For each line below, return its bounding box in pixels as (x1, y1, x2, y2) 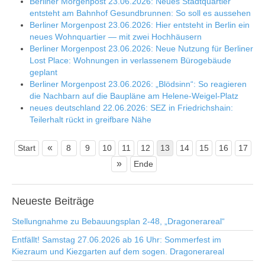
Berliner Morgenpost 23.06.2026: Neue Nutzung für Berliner (30, 44, 253, 53)
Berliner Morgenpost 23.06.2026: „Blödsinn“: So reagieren (30, 79, 247, 89)
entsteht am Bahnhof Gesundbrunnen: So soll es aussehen (30, 8, 251, 18)
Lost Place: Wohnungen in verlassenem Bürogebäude (30, 56, 231, 65)
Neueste (12, 195, 51, 207)
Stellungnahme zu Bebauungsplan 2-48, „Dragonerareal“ (12, 216, 225, 226)
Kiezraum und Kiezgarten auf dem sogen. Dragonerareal (12, 247, 224, 256)
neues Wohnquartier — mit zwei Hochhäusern (30, 32, 202, 41)
